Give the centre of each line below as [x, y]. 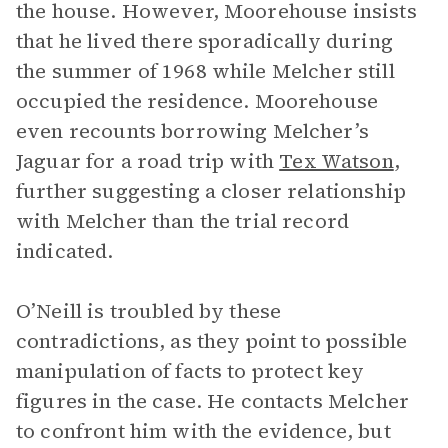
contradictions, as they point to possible [212, 341]
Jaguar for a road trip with [148, 161]
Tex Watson [336, 161]
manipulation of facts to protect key [190, 371]
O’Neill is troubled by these [149, 311]
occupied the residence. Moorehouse [197, 101]
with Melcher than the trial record [183, 221]
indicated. [65, 251]
